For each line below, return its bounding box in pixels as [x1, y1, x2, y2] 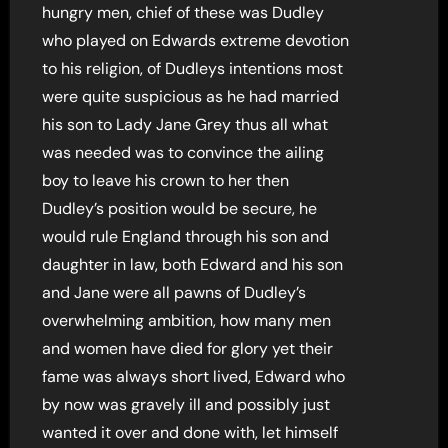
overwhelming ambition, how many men [42, 309, 332, 331]
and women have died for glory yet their [42, 337, 334, 359]
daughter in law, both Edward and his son [42, 253, 344, 275]
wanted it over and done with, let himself [42, 421, 339, 443]
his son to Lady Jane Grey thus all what [42, 113, 329, 135]
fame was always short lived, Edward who [42, 365, 346, 387]
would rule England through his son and [42, 225, 330, 247]
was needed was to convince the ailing [42, 141, 325, 163]
